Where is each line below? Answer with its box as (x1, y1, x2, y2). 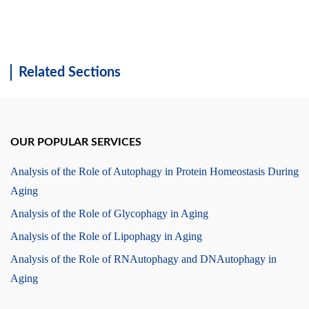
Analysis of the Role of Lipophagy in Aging (10, 230, 202, 242)
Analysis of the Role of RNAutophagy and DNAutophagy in (10, 253, 277, 265)
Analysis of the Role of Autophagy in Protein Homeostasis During (10, 166, 299, 177)
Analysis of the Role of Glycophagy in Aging (10, 208, 208, 219)
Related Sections (19, 66, 121, 79)
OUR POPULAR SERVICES (10, 137, 141, 148)
